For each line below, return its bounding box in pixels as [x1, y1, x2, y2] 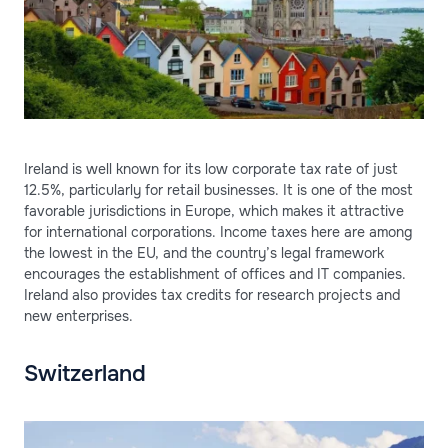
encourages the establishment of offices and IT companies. [24, 265, 406, 284]
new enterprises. [24, 307, 133, 326]
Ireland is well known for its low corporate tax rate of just [24, 160, 398, 179]
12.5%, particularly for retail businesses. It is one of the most [24, 181, 413, 200]
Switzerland [24, 360, 146, 389]
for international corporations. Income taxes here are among [24, 223, 412, 242]
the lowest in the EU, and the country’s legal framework [24, 244, 384, 263]
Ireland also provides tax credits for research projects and [24, 286, 400, 305]
